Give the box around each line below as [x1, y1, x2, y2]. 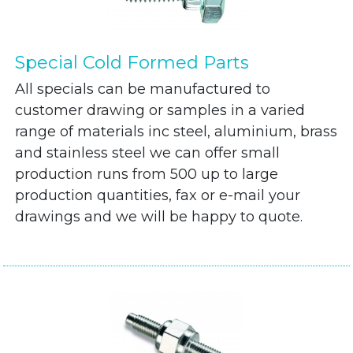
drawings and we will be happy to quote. [15, 208, 303, 225]
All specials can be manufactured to [15, 80, 271, 98]
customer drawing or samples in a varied [15, 102, 306, 119]
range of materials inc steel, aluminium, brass [15, 123, 338, 140]
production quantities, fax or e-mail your [15, 187, 301, 204]
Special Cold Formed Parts [15, 51, 250, 73]
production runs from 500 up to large [15, 165, 279, 183]
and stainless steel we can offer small [15, 144, 281, 162]
